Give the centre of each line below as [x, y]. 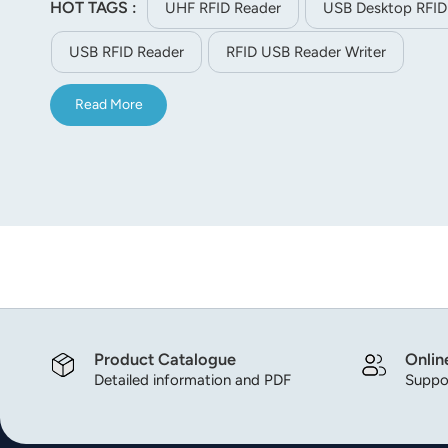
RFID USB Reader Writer [306, 51]
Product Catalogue [165, 359]
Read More [108, 105]
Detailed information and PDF [192, 380]
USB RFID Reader [126, 51]
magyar [338, 63]
